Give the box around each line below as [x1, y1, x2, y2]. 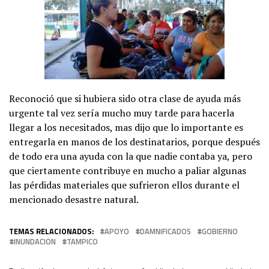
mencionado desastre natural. [9, 192, 139, 206]
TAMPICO [67, 235, 98, 247]
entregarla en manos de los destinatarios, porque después [9, 134, 260, 148]
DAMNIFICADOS [140, 225, 191, 237]
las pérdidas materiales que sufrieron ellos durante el [9, 178, 240, 192]
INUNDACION [14, 235, 56, 247]
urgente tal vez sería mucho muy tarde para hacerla [9, 106, 234, 119]
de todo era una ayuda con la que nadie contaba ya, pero [9, 149, 252, 163]
